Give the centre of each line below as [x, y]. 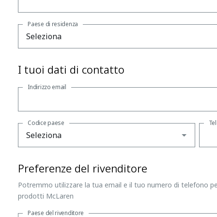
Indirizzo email [47, 87]
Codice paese [46, 123]
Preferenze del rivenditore [83, 168]
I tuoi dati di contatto [71, 69]
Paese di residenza [53, 24]
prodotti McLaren [46, 196]
